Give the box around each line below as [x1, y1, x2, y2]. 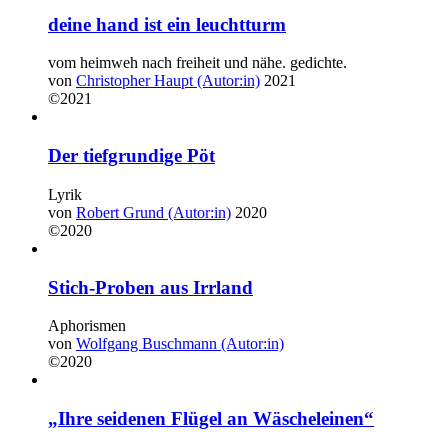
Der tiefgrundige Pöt [48, 145, 215, 167]
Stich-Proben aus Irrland [48, 276, 253, 298]
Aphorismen [48, 317, 126, 335]
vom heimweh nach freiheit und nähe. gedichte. [48, 54, 347, 72]
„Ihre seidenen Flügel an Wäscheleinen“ [48, 407, 374, 429]
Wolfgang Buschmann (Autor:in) [76, 335, 284, 353]
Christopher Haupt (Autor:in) [76, 72, 260, 90]
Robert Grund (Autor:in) [76, 203, 231, 221]
